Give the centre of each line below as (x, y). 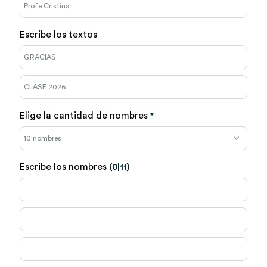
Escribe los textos (58, 34)
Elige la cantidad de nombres (85, 115)
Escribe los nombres (64, 167)
